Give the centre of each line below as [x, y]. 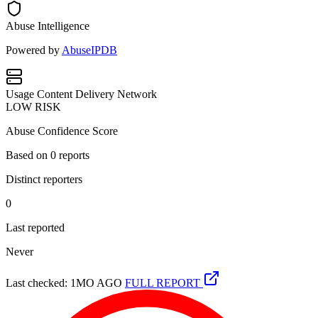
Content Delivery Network [97, 94]
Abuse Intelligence [48, 26]
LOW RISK [33, 106]
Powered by [34, 50]
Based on [28, 155]
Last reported [35, 227]
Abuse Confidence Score [62, 131]
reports [73, 155]
